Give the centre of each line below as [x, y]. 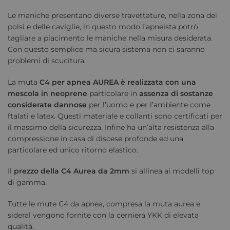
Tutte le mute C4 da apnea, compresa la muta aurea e [104, 204]
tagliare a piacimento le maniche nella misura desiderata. [110, 38]
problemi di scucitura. [47, 61]
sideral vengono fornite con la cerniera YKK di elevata [103, 215]
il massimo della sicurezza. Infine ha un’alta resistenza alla [111, 127]
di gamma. [27, 183]
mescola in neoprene [47, 93]
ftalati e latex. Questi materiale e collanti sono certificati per [115, 116]
